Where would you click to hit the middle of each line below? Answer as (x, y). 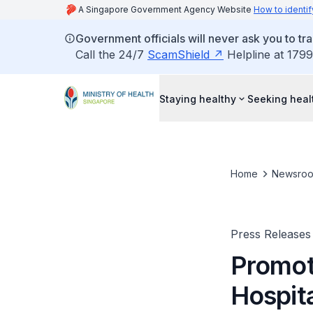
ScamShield (179, 54)
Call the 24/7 (111, 54)
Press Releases (270, 234)
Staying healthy (198, 99)
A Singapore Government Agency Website (166, 9)
